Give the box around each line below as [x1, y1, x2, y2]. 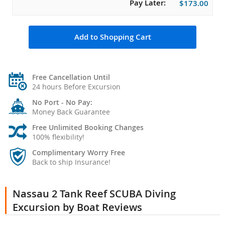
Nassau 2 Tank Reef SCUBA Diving [13, 187, 176, 201]
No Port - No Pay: [32, 97, 92, 107]
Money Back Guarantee [32, 107, 110, 117]
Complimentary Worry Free [32, 148, 125, 158]
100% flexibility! [32, 132, 84, 142]
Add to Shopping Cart [74, 32, 151, 43]
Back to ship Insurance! [32, 157, 110, 167]
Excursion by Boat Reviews [13, 200, 142, 214]
